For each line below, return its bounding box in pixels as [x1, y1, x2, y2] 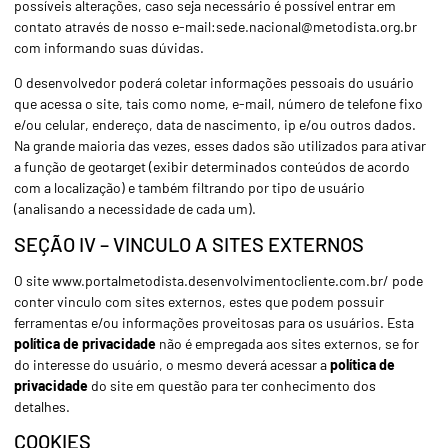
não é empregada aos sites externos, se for [156, 334, 419, 352]
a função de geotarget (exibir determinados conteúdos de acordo [14, 158, 410, 176]
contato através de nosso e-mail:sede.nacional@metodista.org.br [14, 17, 417, 35]
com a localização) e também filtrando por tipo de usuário [14, 179, 365, 197]
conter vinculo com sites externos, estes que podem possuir [14, 292, 384, 310]
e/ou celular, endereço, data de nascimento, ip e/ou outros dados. [14, 116, 416, 134]
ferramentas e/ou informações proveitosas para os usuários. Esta [14, 313, 414, 331]
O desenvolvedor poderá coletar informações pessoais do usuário [14, 74, 414, 92]
